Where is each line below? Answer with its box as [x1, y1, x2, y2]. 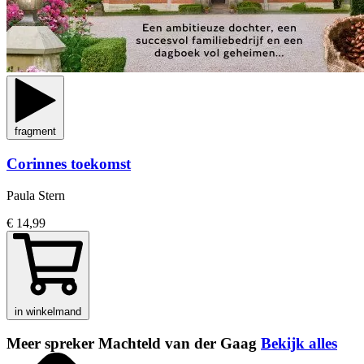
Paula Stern [6, 188, 65, 202]
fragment [15, 125, 56, 138]
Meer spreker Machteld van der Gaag [6, 335, 261, 353]
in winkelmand [15, 305, 81, 318]
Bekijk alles [261, 335, 337, 353]
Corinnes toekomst [6, 155, 131, 172]
